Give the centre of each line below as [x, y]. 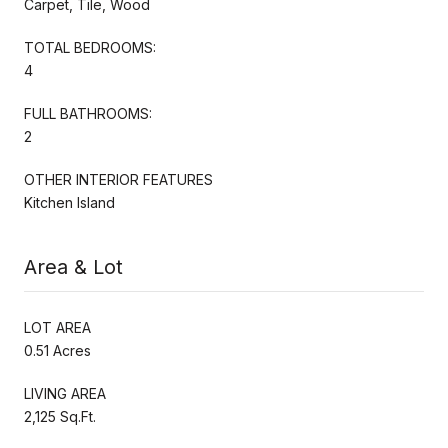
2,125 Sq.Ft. [60, 416]
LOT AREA [57, 327]
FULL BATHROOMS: [88, 113]
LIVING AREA [65, 393]
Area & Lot [73, 266]
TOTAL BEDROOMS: [90, 47]
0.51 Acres [57, 350]
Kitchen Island [69, 202]
